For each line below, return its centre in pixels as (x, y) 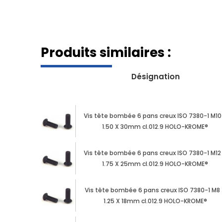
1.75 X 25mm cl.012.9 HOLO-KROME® (155, 164)
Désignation (155, 76)
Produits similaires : (106, 52)
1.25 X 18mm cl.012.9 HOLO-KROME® (155, 201)
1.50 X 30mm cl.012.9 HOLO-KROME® (155, 126)
